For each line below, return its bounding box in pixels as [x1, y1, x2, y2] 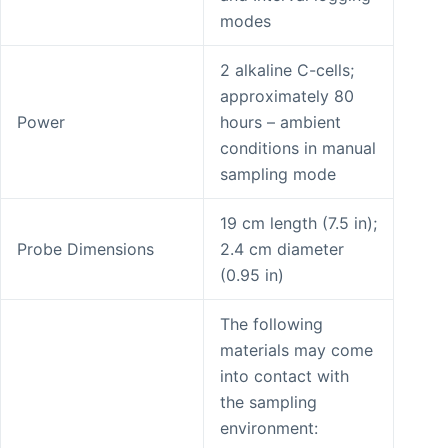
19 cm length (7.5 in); [220, 213, 377, 234]
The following [220, 314, 323, 335]
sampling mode [220, 164, 336, 185]
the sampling [220, 392, 317, 413]
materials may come [220, 340, 373, 361]
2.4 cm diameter [220, 239, 344, 260]
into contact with [220, 366, 349, 387]
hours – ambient [220, 112, 341, 133]
